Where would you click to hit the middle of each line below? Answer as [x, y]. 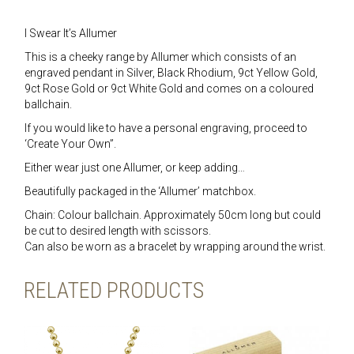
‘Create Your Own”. [70, 144]
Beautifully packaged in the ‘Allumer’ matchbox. [140, 192]
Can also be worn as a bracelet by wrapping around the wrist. [175, 247]
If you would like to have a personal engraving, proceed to [166, 128]
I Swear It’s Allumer [71, 34]
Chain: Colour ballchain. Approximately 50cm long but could [173, 215]
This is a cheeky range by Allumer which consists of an [160, 57]
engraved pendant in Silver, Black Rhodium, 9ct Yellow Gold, [171, 73]
